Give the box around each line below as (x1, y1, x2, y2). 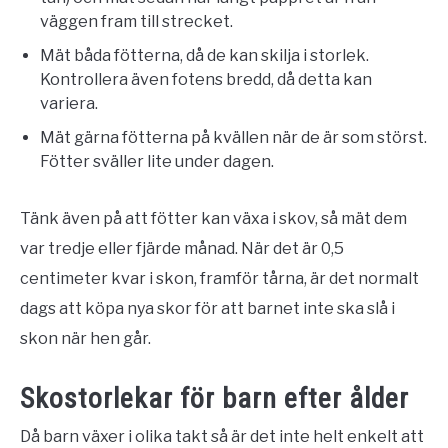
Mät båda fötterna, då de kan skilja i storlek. (40, 46, 369, 66)
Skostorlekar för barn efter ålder (20, 381, 409, 415)
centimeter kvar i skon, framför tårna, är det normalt (20, 269, 419, 289)
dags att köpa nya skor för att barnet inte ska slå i (20, 299, 395, 319)
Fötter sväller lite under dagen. (40, 152, 274, 172)
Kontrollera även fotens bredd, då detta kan (40, 70, 372, 90)
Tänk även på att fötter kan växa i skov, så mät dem (20, 209, 407, 229)
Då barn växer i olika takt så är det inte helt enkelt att (20, 426, 424, 446)
